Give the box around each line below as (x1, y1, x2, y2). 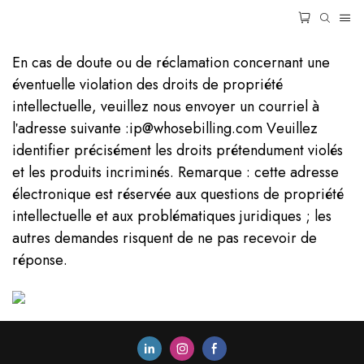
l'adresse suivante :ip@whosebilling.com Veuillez (12, 118, 318, 139)
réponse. (12, 249, 67, 271)
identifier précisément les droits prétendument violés (12, 140, 343, 161)
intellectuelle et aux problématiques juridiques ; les (12, 206, 331, 227)
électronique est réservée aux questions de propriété (12, 184, 344, 205)
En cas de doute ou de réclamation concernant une (12, 52, 330, 73)
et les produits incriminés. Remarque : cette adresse (12, 162, 339, 183)
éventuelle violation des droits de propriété (12, 74, 283, 95)
